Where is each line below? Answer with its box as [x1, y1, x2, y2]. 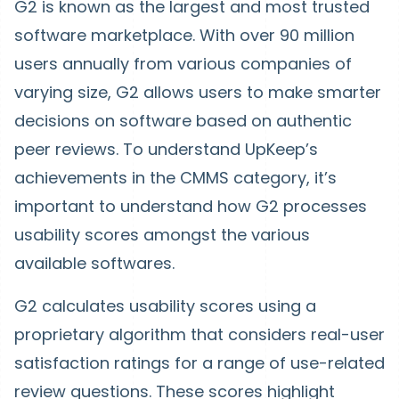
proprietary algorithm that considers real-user [14, 323, 385, 346]
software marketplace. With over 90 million [14, 24, 354, 46]
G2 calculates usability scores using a [14, 295, 316, 317]
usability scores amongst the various [14, 224, 310, 246]
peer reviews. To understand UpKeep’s [14, 138, 318, 160]
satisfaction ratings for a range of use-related [14, 352, 385, 374]
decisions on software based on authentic [14, 110, 352, 132]
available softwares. [14, 252, 179, 274]
